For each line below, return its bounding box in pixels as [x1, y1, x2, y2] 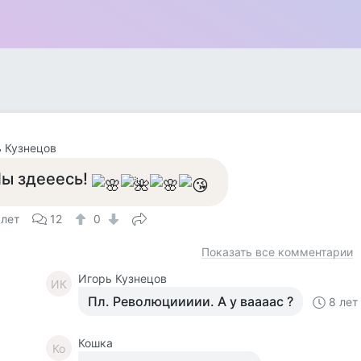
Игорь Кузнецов [78, 272, 168, 285]
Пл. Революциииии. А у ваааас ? [88, 293, 294, 309]
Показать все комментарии [201, 245, 353, 259]
